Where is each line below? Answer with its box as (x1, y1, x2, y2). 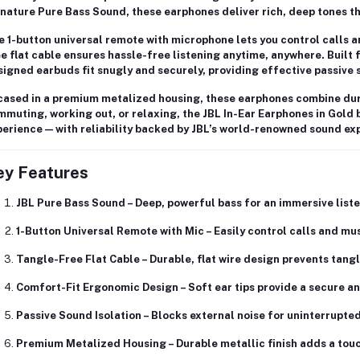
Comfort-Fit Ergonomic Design (15, 280, 178, 293)
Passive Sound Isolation (15, 309, 141, 321)
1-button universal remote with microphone (6, 33, 234, 46)
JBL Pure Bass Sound (15, 196, 125, 209)
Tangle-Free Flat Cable (15, 252, 140, 265)
